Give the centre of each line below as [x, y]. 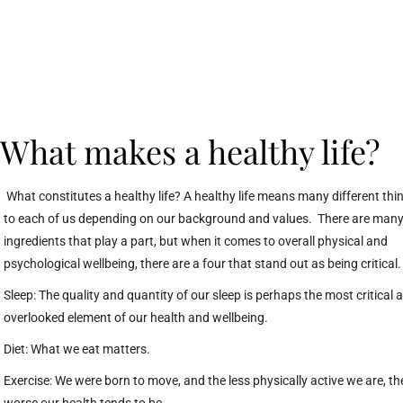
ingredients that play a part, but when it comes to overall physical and [196, 241]
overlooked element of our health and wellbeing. [137, 318]
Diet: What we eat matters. [77, 349]
